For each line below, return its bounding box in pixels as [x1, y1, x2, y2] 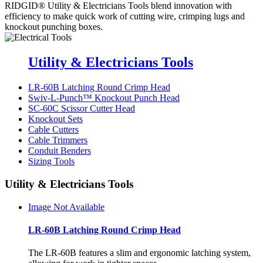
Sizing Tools [28, 156, 75, 167]
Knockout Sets [28, 114, 83, 124]
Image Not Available [28, 201, 104, 212]
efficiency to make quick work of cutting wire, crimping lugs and [5, 11, 245, 22]
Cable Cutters [28, 124, 79, 135]
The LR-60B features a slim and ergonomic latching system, [28, 248, 251, 258]
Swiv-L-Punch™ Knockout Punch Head [28, 93, 180, 103]
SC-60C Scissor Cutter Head [28, 103, 135, 114]
